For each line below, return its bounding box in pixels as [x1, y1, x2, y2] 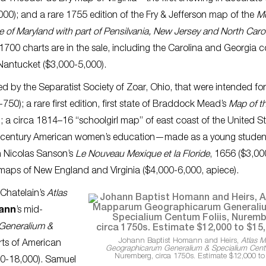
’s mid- [16, 205, 43, 216]
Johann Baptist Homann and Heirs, [118, 237, 241, 245]
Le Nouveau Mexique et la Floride [75, 150, 210, 160]
